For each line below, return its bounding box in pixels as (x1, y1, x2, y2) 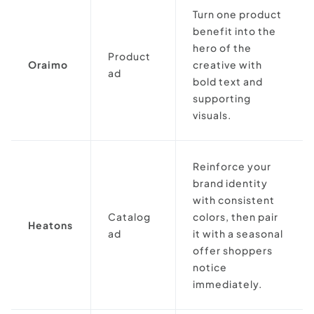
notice (193, 260, 227, 273)
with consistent (193, 193, 275, 206)
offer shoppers (193, 243, 273, 257)
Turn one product (193, 7, 282, 20)
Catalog (108, 210, 151, 223)
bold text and (193, 74, 263, 88)
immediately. (193, 277, 262, 290)
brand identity (193, 176, 268, 189)
